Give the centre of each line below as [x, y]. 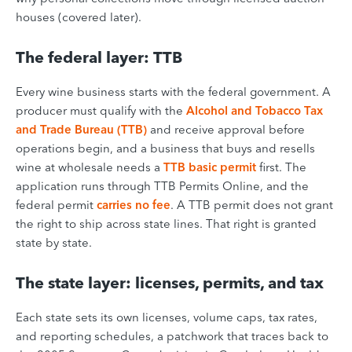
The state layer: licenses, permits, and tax [170, 282]
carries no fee [134, 204]
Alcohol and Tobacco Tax [255, 110]
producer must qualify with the [101, 110]
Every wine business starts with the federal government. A [173, 91]
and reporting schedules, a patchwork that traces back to [172, 335]
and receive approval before [226, 129]
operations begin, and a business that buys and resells [165, 148]
